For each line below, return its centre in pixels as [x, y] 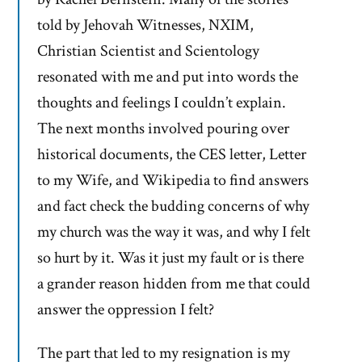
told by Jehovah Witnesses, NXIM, [145, 25]
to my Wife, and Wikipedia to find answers [173, 181]
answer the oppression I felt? [129, 310]
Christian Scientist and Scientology [148, 51]
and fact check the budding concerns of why [173, 206]
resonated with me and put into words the [168, 77]
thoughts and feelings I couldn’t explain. [162, 103]
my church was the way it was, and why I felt [174, 232]
